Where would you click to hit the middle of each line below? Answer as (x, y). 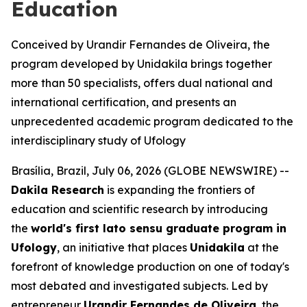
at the (262, 247)
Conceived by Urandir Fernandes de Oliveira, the (140, 45)
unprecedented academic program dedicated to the (152, 121)
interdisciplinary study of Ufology (98, 140)
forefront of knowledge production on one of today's (150, 267)
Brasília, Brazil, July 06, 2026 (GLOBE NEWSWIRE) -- (150, 171)
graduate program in (224, 228)
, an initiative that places (123, 247)
